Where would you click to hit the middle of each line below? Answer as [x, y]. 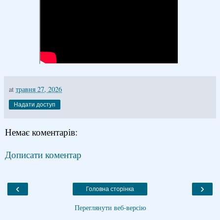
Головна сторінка [110, 189]
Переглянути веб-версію [110, 207]
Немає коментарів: [41, 132]
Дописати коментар [43, 155]
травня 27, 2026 [39, 89]
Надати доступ [35, 104]
